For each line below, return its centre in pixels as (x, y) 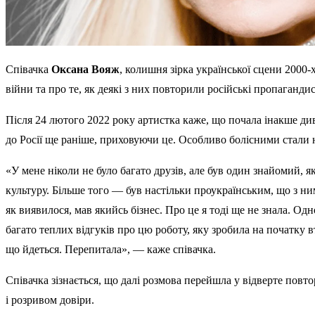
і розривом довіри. (50, 300)
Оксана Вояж (85, 70)
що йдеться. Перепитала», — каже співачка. (111, 250)
